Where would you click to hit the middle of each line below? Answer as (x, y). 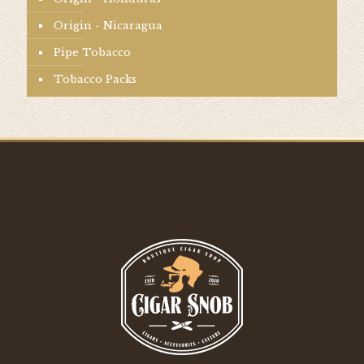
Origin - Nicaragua (108, 26)
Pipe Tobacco (92, 52)
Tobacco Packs (95, 79)
